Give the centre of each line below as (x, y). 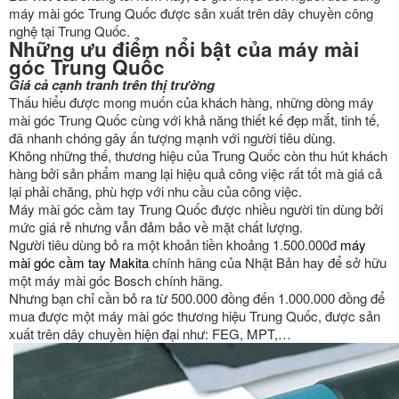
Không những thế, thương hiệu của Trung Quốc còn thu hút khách (198, 155)
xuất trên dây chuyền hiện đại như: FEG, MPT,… (150, 334)
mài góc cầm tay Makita (79, 262)
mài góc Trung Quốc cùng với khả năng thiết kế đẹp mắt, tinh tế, (194, 120)
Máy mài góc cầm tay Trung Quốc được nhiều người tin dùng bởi (196, 209)
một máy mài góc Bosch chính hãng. (116, 280)
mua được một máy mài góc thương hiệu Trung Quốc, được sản (195, 316)
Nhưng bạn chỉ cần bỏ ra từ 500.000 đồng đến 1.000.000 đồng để (197, 298)
